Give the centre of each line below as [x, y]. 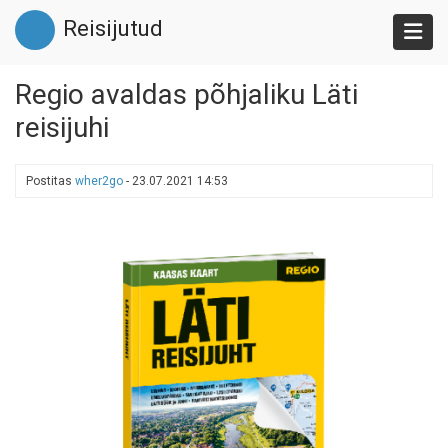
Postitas [50, 181]
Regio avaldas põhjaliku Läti [186, 94]
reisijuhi [62, 127]
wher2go [99, 181]
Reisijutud [113, 28]
